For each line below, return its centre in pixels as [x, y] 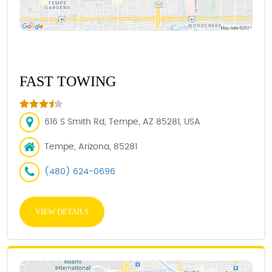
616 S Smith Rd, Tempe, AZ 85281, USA [123, 122]
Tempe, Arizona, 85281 [91, 147]
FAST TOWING [68, 81]
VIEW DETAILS [62, 211]
